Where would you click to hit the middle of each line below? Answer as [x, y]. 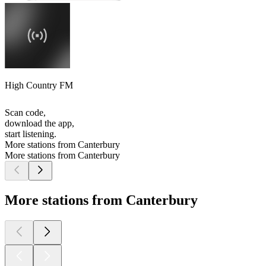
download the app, [39, 123]
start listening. [31, 134]
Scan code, [25, 113]
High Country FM [39, 85]
